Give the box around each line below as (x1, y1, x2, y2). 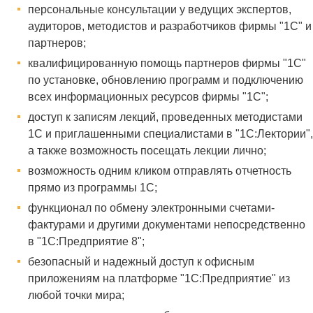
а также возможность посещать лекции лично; (28, 145, 266, 157)
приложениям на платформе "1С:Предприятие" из (28, 272, 290, 285)
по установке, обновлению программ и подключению (28, 74, 303, 87)
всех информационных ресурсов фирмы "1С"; (28, 91, 268, 103)
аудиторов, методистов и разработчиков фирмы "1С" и (28, 20, 312, 33)
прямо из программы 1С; (28, 182, 157, 194)
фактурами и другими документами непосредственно (28, 219, 305, 231)
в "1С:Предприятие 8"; (28, 235, 145, 248)
